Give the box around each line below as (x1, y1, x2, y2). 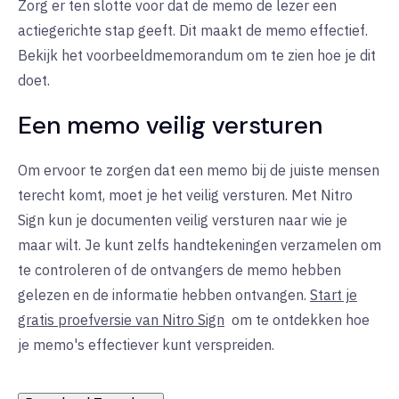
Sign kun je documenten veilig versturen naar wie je (18, 211, 347, 230)
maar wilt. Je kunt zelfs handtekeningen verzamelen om (18, 236, 381, 255)
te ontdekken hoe (256, 311, 370, 330)
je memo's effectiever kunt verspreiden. (18, 336, 274, 354)
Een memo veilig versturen (18, 109, 322, 142)
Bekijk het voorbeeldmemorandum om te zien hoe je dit (18, 46, 376, 65)
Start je (310, 286, 357, 305)
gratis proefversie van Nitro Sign (18, 311, 224, 330)
